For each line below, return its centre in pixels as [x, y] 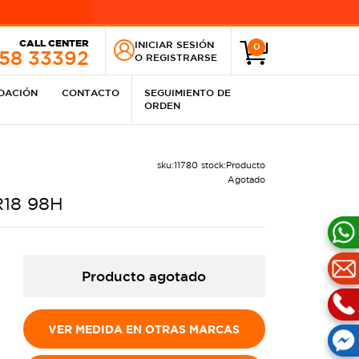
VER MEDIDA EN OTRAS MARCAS [144, 329]
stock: [214, 165]
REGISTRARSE [182, 57]
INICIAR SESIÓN [174, 44]
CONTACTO [91, 92]
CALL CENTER [54, 43]
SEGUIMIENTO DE [188, 92]
